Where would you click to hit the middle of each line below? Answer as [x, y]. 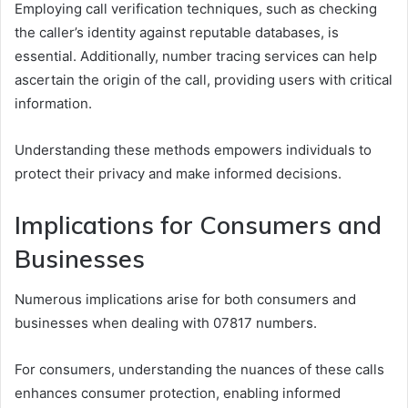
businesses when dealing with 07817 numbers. [166, 323]
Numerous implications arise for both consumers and [185, 300]
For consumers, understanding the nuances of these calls [199, 370]
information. [53, 103]
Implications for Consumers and [198, 224]
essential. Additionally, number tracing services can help [196, 56]
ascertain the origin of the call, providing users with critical [204, 79]
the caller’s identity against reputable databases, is [177, 32]
